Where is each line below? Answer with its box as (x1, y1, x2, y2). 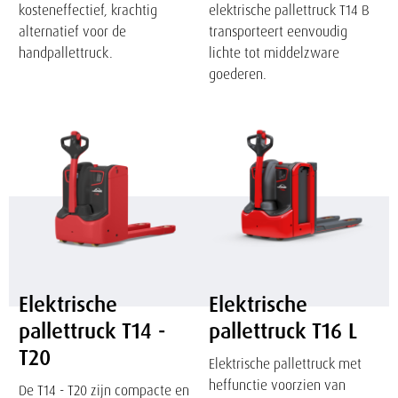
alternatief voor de (19, 21, 127, 40)
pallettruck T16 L (208, 316, 357, 344)
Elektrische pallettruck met (208, 354, 362, 372)
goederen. (208, 64, 267, 83)
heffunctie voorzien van (208, 375, 346, 394)
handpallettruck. (19, 43, 114, 61)
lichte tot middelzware (208, 43, 339, 61)
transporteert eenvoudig (208, 21, 347, 40)
